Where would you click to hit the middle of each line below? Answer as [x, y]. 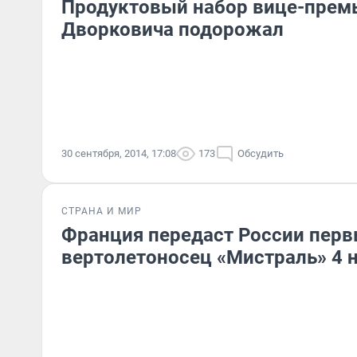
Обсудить [261, 153]
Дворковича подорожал [173, 29]
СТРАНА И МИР [102, 211]
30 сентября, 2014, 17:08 [119, 153]
